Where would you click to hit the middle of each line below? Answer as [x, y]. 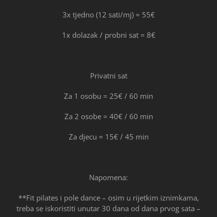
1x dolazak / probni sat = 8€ [108, 35]
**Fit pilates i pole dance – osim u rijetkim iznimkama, [108, 197]
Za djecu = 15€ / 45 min [108, 136]
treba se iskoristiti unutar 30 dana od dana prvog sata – [108, 208]
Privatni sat [108, 75]
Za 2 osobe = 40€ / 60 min [108, 116]
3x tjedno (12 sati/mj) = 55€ [108, 14]
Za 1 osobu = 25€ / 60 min [108, 96]
